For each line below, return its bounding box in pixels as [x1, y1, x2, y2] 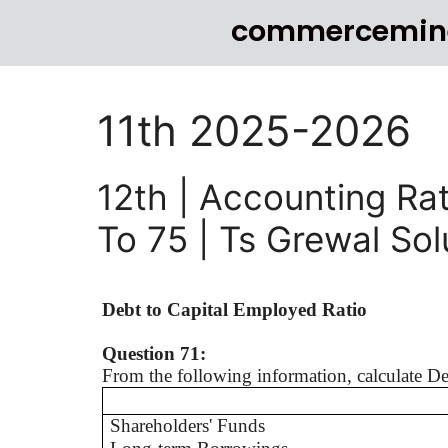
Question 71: [102, 343, 206, 364]
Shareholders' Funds [110, 415, 266, 436]
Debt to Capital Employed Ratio [102, 299, 367, 320]
